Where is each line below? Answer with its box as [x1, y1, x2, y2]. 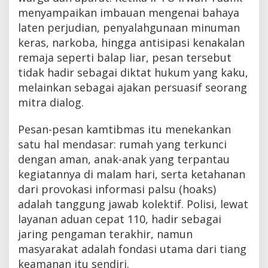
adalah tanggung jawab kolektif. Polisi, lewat [18, 196, 248, 211]
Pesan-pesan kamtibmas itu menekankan [18, 121, 231, 136]
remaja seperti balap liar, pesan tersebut [18, 50, 232, 65]
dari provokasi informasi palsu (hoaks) [18, 181, 216, 196]
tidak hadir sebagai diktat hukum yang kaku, [18, 65, 248, 80]
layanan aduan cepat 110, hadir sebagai [18, 211, 221, 226]
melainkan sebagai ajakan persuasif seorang [18, 80, 247, 95]
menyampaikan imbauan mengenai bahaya [18, 5, 239, 20]
